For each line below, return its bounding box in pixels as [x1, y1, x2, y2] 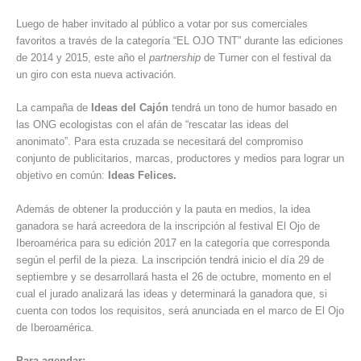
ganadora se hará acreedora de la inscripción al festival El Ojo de [16, 219, 320, 232]
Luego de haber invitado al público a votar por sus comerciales [16, 18, 308, 31]
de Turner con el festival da [201, 52, 331, 64]
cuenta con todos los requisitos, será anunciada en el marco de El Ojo [16, 304, 344, 317]
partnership [149, 52, 201, 64]
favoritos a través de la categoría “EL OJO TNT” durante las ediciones [16, 35, 343, 48]
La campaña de [16, 102, 91, 114]
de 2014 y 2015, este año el [16, 52, 149, 64]
